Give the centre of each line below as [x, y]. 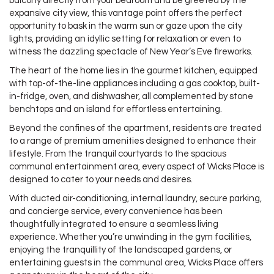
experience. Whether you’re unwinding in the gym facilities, [130, 237]
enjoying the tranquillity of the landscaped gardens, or [120, 250]
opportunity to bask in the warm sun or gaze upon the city [126, 26]
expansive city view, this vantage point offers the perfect [126, 13]
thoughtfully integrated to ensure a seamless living [114, 224]
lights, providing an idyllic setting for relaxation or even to [125, 39]
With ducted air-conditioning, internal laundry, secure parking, [135, 199]
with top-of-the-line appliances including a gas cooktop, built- [135, 84]
